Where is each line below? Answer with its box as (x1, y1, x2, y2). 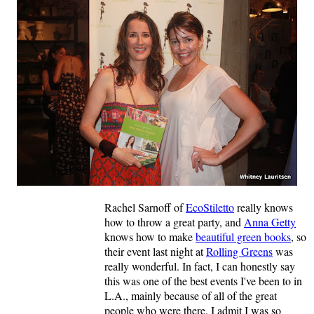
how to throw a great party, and (104, 214, 244, 230)
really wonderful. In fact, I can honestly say (104, 259, 295, 274)
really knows (234, 200, 293, 215)
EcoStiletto (186, 200, 234, 215)
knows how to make (104, 229, 196, 245)
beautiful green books (196, 229, 291, 245)
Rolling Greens (206, 244, 273, 259)
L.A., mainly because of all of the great (104, 288, 277, 303)
